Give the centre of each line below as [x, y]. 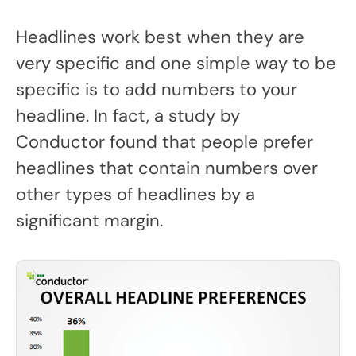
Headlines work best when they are [160, 37]
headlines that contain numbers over [167, 168]
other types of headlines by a [135, 194]
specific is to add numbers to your [157, 89]
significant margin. [89, 221]
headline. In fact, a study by [128, 116]
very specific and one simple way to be [176, 63]
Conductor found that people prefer [164, 142]
